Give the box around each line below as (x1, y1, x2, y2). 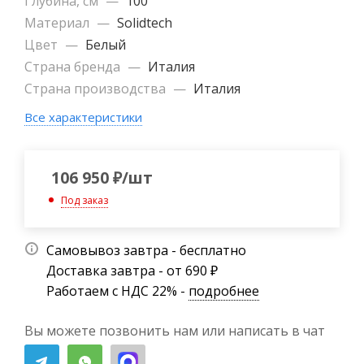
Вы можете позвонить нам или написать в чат (24, 321, 325, 340)
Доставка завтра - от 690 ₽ (46, 261, 218, 279)
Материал (24, 13, 93, 32)
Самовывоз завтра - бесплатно (46, 240, 246, 259)
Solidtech (117, 13, 172, 32)
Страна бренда (24, 57, 123, 76)
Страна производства (24, 79, 169, 97)
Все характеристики (24, 108, 142, 125)
